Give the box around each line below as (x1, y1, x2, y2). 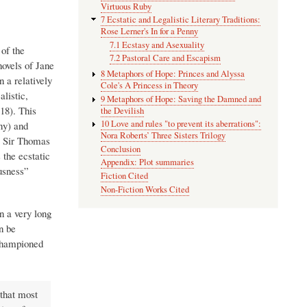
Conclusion (101, 143, 141, 155)
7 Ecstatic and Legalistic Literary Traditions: (101, 14, 261, 26)
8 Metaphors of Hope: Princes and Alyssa (101, 68, 245, 80)
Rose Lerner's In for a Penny (101, 25, 199, 38)
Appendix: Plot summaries (101, 156, 195, 169)
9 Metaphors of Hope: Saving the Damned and (101, 93, 262, 105)
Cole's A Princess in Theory (101, 79, 199, 92)
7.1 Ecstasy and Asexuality (110, 38, 205, 51)
